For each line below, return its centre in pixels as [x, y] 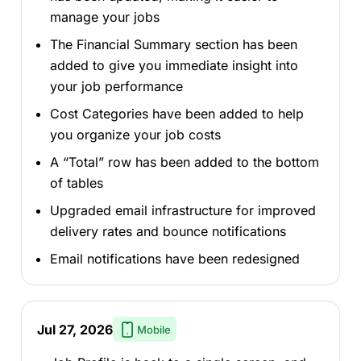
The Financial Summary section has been [173, 44]
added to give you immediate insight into [174, 65]
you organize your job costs [135, 134]
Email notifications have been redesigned [174, 258]
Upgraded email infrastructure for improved [183, 210]
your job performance [116, 86]
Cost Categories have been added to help [176, 113]
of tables [76, 183]
